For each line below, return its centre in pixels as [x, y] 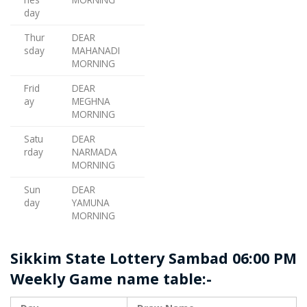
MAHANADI [96, 51]
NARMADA [95, 152]
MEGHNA [91, 101]
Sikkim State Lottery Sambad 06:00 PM [153, 258]
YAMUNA [91, 203]
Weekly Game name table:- [111, 279]
